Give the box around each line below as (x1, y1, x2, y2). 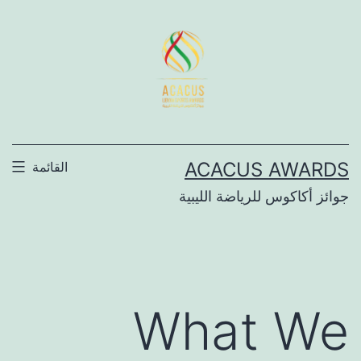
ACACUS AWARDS (185, 157, 349, 181)
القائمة (31, 158, 68, 175)
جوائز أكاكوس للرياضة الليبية (179, 187, 349, 205)
